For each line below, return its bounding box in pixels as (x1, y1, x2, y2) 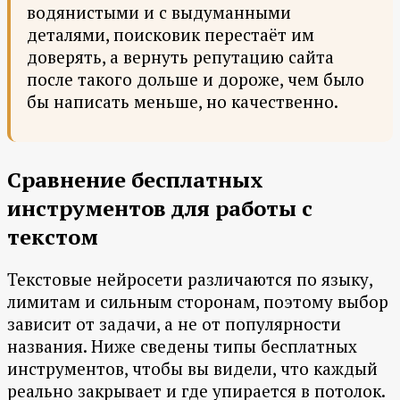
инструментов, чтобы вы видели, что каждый (7, 357, 378, 380)
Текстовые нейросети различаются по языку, (7, 268, 372, 291)
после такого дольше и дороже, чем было (27, 68, 364, 91)
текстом (7, 222, 98, 252)
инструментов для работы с (7, 194, 312, 223)
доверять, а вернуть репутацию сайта (27, 46, 334, 69)
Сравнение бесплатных (7, 165, 263, 195)
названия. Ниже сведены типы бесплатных (7, 335, 357, 358)
